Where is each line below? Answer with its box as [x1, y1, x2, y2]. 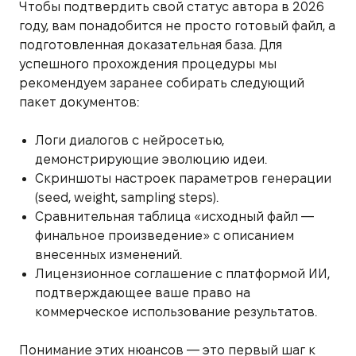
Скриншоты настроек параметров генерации [35, 171, 331, 185]
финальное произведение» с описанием [35, 228, 294, 242]
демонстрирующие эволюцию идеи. [35, 152, 267, 166]
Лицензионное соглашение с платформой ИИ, [35, 266, 330, 281]
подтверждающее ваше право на [35, 285, 250, 300]
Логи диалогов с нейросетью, [35, 133, 224, 147]
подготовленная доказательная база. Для [19, 37, 282, 52]
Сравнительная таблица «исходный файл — [35, 209, 314, 223]
